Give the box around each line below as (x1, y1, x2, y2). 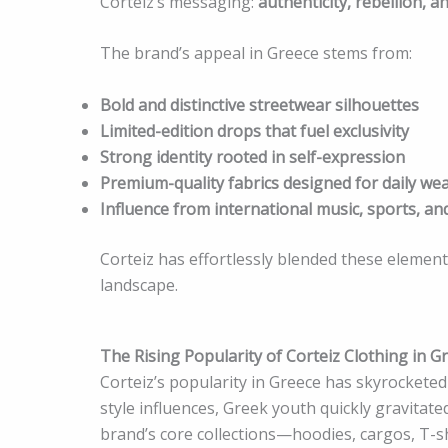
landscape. (100, 273, 178, 296)
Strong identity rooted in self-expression (100, 145, 405, 168)
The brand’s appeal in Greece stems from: (100, 42, 412, 65)
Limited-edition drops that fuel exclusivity (100, 119, 409, 142)
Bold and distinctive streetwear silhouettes (100, 93, 419, 116)
